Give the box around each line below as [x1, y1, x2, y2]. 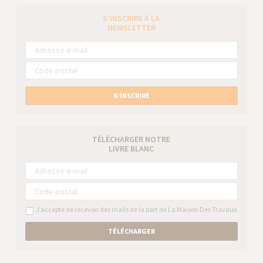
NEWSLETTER [107, 22, 156, 33]
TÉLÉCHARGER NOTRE [92, 134, 171, 144]
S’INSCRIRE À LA [103, 13, 160, 23]
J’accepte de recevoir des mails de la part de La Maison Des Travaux [33, 205, 237, 214]
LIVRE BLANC [109, 143, 154, 154]
